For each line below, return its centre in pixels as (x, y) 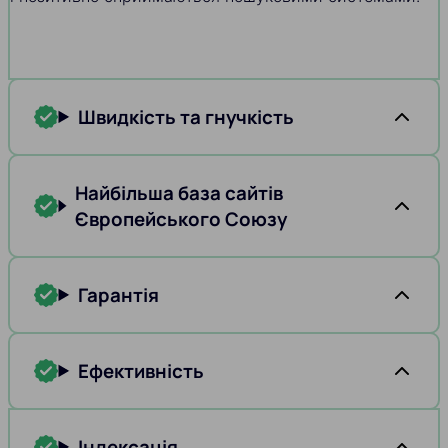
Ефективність (141, 370)
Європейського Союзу (181, 218)
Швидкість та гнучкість (186, 116)
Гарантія (119, 294)
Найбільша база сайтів (179, 192)
